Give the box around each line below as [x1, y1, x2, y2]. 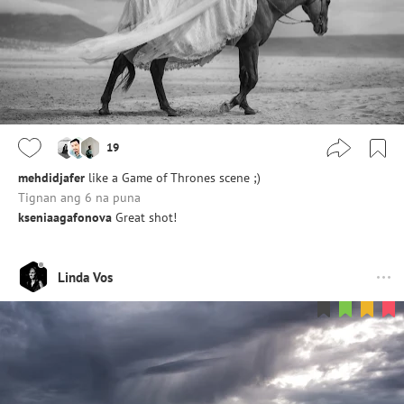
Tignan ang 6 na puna [18, 189, 141, 207]
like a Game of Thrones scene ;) [88, 170, 261, 187]
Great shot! [115, 209, 177, 226]
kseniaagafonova [18, 209, 112, 226]
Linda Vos [58, 268, 113, 286]
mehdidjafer [18, 170, 85, 187]
